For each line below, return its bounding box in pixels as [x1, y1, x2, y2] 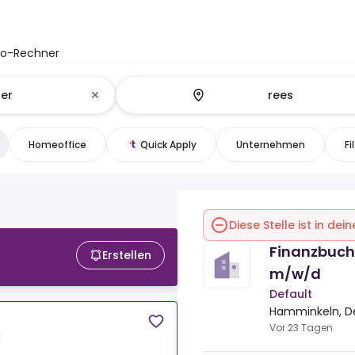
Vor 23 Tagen [269, 321, 333, 334]
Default [269, 286, 312, 302]
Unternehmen [235, 137, 305, 151]
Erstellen [102, 247, 151, 264]
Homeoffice [28, 137, 86, 151]
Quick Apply [139, 137, 197, 151]
